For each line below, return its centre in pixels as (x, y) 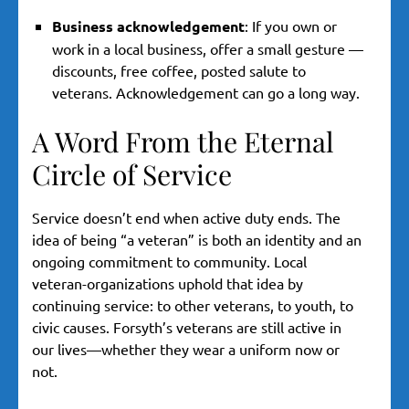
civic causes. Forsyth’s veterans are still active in (187, 327)
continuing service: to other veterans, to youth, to (193, 305)
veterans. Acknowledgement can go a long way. (206, 93)
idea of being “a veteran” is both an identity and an (197, 240)
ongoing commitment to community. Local (169, 262)
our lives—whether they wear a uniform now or (186, 349)
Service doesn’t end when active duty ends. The (186, 218)
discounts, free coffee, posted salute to (179, 71)
